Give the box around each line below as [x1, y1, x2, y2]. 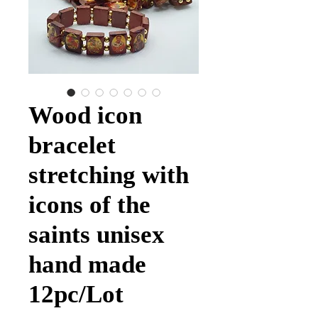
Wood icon [28, 102, 142, 129]
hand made [28, 251, 146, 278]
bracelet [28, 131, 116, 159]
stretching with [28, 161, 189, 189]
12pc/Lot [28, 280, 124, 308]
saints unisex [28, 221, 165, 248]
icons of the [28, 191, 150, 219]
